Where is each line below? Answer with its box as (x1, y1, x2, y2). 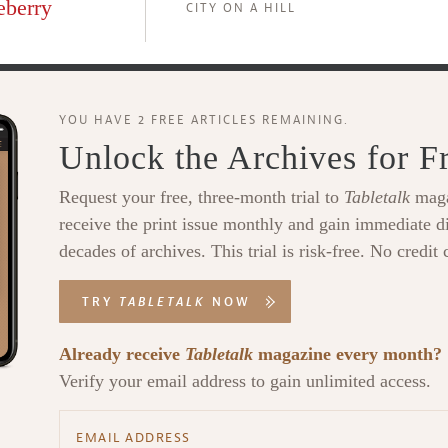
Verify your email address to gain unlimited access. (59, 371, 431, 391)
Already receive (59, 344, 185, 364)
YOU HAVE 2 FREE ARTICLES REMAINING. (59, 112, 349, 128)
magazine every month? (253, 344, 442, 364)
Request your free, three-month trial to (59, 187, 344, 207)
